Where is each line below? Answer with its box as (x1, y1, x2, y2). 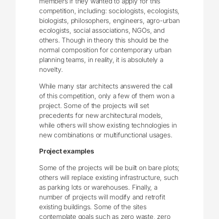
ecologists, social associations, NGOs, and (39, 26, 165, 35)
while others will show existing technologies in (39, 121, 177, 129)
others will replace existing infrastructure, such (39, 173, 179, 181)
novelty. (39, 66, 63, 74)
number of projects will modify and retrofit (39, 193, 165, 201)
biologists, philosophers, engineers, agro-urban (39, 17, 180, 25)
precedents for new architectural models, (39, 111, 163, 119)
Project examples (39, 147, 94, 155)
